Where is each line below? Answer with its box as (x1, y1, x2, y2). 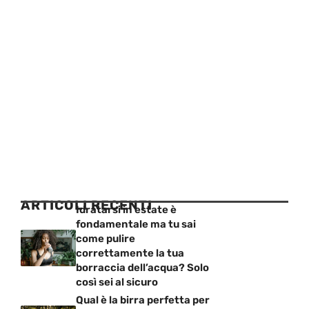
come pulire (76, 232, 135, 246)
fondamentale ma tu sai (76, 218, 196, 231)
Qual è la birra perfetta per (76, 294, 210, 307)
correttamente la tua (76, 247, 184, 260)
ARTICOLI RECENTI (21, 197, 152, 214)
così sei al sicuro (76, 276, 158, 289)
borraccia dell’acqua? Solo (76, 261, 209, 275)
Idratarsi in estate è (76, 203, 177, 217)
